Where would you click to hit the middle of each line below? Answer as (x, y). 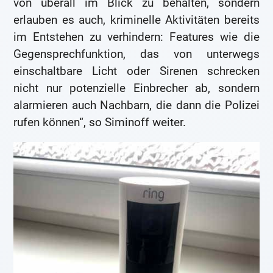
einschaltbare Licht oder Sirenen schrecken (136, 71)
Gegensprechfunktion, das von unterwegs (136, 54)
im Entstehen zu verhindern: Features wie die (136, 37)
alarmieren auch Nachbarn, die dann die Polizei (136, 105)
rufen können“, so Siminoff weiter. (100, 122)
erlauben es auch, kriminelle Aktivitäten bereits (136, 19)
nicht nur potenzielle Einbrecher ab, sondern (136, 88)
